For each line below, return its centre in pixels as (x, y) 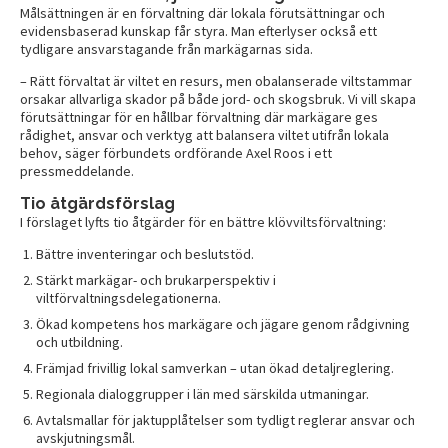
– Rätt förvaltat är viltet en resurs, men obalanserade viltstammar (216, 80)
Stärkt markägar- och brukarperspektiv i (156, 279)
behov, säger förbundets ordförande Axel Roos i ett (176, 152)
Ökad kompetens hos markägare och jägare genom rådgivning (223, 323)
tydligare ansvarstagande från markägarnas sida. (166, 48)
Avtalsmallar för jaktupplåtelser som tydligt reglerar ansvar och (225, 419)
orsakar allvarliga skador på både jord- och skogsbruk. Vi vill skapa (218, 98)
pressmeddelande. (77, 170)
